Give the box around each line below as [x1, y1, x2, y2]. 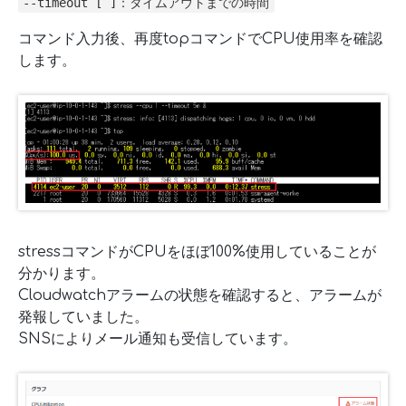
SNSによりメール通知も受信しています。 [18, 331, 297, 348]
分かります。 [18, 266, 105, 283]
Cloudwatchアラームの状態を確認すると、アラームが [18, 287, 382, 304]
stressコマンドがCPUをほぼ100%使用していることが [18, 244, 376, 261]
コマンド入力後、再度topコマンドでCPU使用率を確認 [18, 30, 382, 47]
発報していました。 [18, 309, 149, 326]
